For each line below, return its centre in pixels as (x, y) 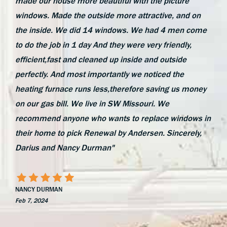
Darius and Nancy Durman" (65, 147)
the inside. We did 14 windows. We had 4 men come (111, 30)
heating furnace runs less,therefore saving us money (111, 89)
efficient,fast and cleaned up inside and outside (101, 59)
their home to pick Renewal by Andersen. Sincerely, (108, 133)
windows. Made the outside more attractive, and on (108, 15)
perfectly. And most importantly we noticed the (100, 74)
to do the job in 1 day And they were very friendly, (103, 45)
